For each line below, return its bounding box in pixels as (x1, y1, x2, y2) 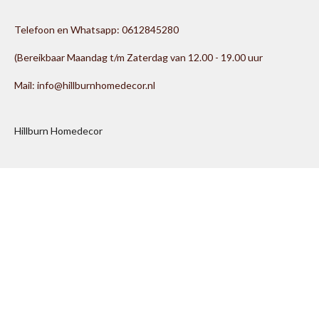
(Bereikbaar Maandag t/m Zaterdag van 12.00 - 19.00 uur (14, 51, 263, 63)
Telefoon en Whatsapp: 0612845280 (14, 23, 179, 36)
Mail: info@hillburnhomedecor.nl (14, 79, 155, 91)
